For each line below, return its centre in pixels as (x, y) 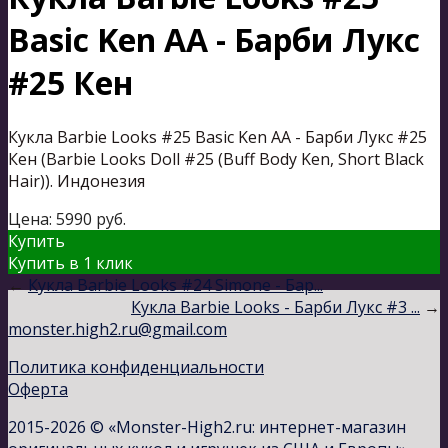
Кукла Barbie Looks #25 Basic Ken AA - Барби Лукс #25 (217, 136)
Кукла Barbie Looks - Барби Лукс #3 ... (275, 306)
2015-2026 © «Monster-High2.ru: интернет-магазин (207, 426)
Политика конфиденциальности (136, 366)
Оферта (38, 388)
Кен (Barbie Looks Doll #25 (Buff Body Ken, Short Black (216, 158)
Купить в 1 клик (70, 262)
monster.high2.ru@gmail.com (117, 328)
